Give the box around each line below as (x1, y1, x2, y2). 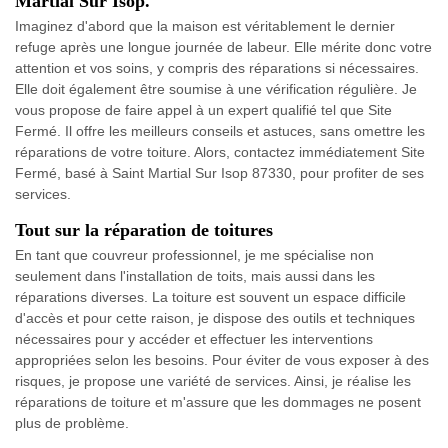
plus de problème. (15, 414, 129, 431)
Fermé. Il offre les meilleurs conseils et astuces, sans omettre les (15, 122, 425, 139)
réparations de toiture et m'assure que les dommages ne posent (15, 393, 421, 410)
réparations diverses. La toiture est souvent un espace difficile (15, 288, 406, 305)
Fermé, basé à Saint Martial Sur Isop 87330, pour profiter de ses (15, 164, 424, 181)
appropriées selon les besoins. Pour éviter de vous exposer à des (15, 351, 429, 368)
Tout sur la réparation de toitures (15, 219, 273, 240)
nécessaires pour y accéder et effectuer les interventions (15, 330, 373, 347)
